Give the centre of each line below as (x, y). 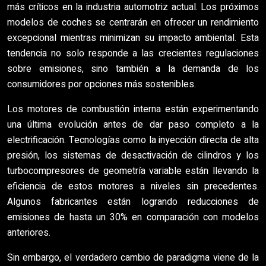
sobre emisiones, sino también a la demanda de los (133, 69)
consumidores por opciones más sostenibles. (102, 84)
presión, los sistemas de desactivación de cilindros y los (133, 156)
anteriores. (29, 233)
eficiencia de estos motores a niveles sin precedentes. (133, 186)
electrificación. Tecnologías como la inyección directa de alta (133, 140)
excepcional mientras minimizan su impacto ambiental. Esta (133, 38)
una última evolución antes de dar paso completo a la (133, 125)
